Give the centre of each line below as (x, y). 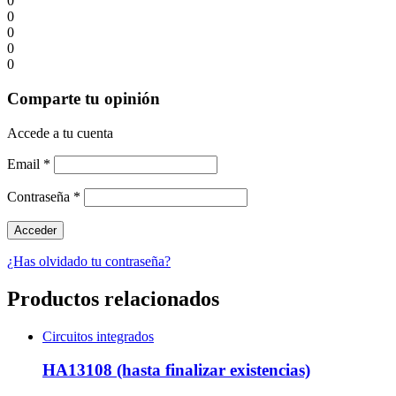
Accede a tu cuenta (60, 133)
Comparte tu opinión (84, 99)
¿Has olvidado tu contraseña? (89, 261)
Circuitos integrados (98, 336)
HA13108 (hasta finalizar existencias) (176, 370)
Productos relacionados (113, 298)
